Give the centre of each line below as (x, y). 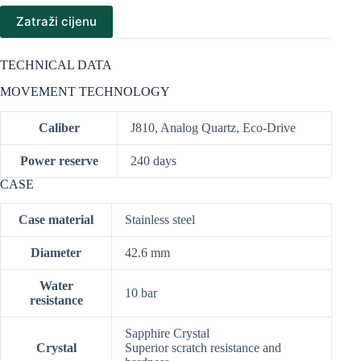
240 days (154, 160)
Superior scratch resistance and (203, 348)
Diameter (56, 253)
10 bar (141, 293)
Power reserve (59, 160)
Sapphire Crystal (167, 334)
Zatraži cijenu (56, 22)
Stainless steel (160, 220)
